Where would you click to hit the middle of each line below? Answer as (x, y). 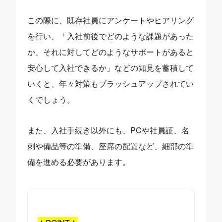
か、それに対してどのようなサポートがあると (111, 52)
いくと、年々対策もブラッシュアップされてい (111, 83)
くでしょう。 (51, 99)
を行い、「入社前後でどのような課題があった (111, 36)
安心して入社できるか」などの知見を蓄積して (111, 67)
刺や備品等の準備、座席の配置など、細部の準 (111, 146)
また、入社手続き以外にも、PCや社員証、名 (109, 130)
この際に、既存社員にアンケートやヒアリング (111, 20)
